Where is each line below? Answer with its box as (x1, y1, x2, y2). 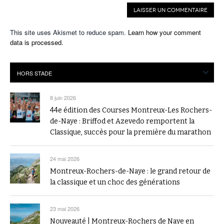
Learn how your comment (128, 27, 201, 37)
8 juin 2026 (50, 93, 76, 102)
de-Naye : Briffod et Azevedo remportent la (50, 117, 194, 126)
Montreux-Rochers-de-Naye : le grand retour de (50, 167, 210, 176)
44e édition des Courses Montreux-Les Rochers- (50, 106, 212, 115)
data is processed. (10, 37, 63, 47)
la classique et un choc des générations (50, 178, 180, 187)
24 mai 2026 (50, 154, 79, 163)
